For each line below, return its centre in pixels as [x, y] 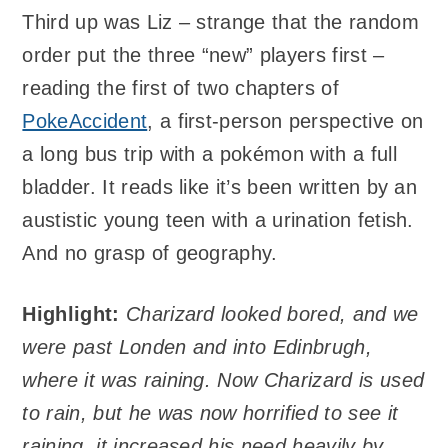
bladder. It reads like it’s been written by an [220, 187]
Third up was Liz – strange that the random [220, 22]
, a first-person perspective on [285, 121]
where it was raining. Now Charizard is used [223, 379]
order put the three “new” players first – [203, 55]
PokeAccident [85, 121]
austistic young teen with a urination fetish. [218, 220]
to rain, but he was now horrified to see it [210, 412]
